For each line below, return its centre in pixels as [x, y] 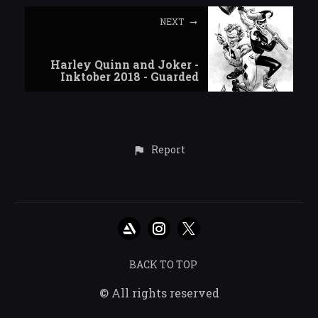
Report [168, 149]
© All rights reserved [159, 293]
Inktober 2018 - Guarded [130, 76]
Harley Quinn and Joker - [125, 64]
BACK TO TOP [163, 265]
